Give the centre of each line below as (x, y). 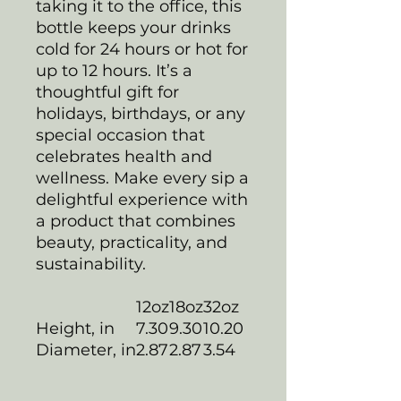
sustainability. (91, 264)
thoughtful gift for (107, 92)
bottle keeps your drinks (133, 27)
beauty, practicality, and (132, 242)
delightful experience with (142, 199)
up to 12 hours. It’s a (114, 70)
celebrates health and (124, 156)
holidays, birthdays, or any (141, 113)
